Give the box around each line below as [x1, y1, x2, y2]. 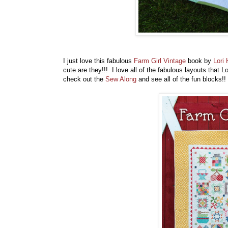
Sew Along [105, 75, 136, 83]
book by [186, 57, 213, 65]
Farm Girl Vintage [134, 57, 186, 65]
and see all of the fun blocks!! [136, 75, 226, 83]
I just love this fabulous [63, 57, 134, 65]
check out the [63, 75, 105, 83]
